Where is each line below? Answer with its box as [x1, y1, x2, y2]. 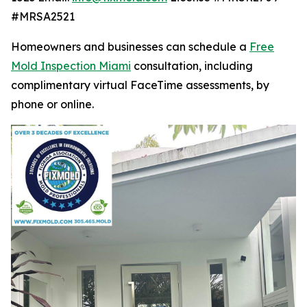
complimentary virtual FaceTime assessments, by [11, 77, 269, 92]
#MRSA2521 [11, 9, 75, 23]
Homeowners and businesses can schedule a [11, 39, 249, 53]
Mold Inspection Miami [11, 58, 131, 73]
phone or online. [11, 97, 94, 111]
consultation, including [131, 58, 253, 73]
